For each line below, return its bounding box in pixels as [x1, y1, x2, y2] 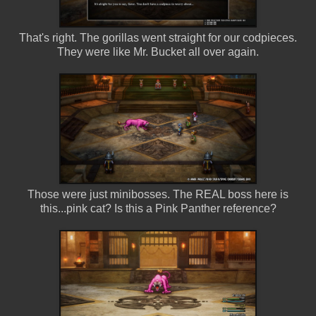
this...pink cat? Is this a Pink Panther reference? [39, 202, 276, 214]
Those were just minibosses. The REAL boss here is [28, 188, 288, 200]
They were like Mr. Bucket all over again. [57, 45, 259, 58]
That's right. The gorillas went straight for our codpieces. [19, 31, 297, 44]
